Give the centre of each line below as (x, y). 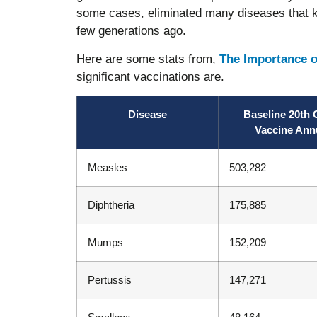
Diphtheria (111, 204)
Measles (107, 167)
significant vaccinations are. (150, 76)
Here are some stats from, (148, 59)
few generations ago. (131, 31)
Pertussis (109, 279)
